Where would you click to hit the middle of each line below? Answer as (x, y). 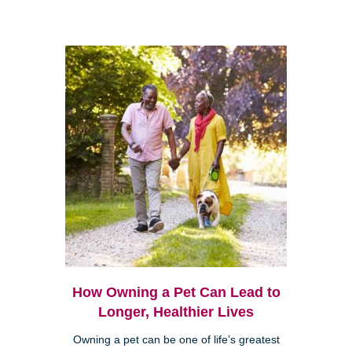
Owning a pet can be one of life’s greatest (176, 340)
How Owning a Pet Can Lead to (176, 293)
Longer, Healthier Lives (176, 312)
